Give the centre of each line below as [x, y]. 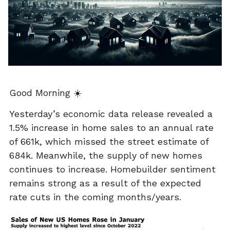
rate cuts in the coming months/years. [95, 197]
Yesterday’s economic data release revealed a [111, 113]
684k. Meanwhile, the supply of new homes [106, 155]
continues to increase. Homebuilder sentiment [112, 169]
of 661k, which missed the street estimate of [109, 141]
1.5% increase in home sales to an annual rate [111, 127]
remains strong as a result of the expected [105, 183]
